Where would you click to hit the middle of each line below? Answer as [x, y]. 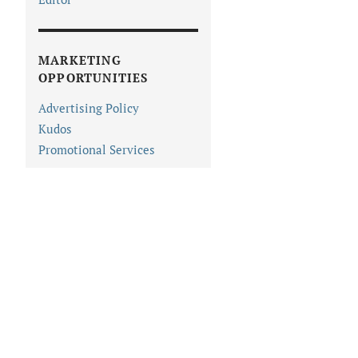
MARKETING [80, 60]
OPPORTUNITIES [93, 78]
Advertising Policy [89, 108]
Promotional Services [97, 150]
